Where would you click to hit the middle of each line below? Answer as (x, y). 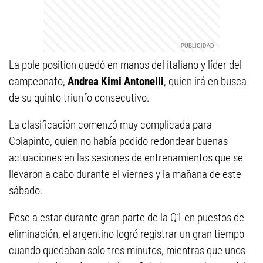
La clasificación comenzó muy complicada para (110, 125)
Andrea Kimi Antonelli (116, 81)
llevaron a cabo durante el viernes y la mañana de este (125, 174)
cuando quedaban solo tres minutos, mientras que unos (127, 250)
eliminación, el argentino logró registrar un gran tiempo (127, 234)
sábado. (26, 190)
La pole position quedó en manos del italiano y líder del (125, 65)
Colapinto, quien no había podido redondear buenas (118, 141)
